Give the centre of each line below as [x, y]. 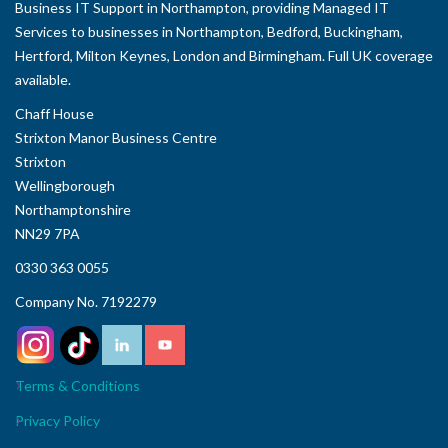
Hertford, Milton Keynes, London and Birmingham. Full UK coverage [224, 56]
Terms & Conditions [77, 386]
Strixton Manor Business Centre [116, 138]
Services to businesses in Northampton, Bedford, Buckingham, [209, 32]
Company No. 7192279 [86, 302]
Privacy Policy [57, 421]
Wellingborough [65, 186]
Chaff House [54, 114]
